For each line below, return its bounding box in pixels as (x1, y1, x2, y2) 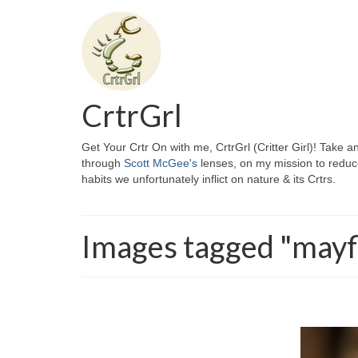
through (82, 157, 124, 169)
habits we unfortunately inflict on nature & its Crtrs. (82, 173, 336, 185)
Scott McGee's (124, 157, 197, 169)
